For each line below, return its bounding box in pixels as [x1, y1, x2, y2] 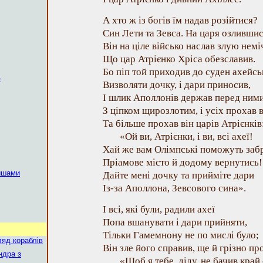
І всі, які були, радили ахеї [103, 204, 215, 215]
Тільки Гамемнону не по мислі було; [103, 230, 259, 241]
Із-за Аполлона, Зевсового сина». [103, 183, 246, 194]
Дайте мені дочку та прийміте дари [103, 170, 254, 181]
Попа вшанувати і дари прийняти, [103, 217, 247, 228]
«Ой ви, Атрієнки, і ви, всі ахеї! [120, 131, 253, 142]
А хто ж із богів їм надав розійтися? [103, 15, 258, 26]
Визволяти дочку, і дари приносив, [103, 79, 251, 90]
